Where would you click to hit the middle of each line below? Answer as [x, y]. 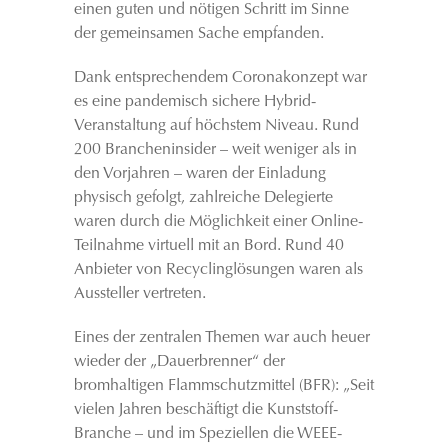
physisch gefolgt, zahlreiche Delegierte [203, 198]
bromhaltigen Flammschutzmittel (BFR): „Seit [224, 386]
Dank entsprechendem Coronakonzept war [220, 78]
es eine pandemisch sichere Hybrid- [195, 102]
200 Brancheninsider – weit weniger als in [215, 150]
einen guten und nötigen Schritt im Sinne [211, 10]
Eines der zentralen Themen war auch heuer [222, 338]
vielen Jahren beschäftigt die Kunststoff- [206, 410]
